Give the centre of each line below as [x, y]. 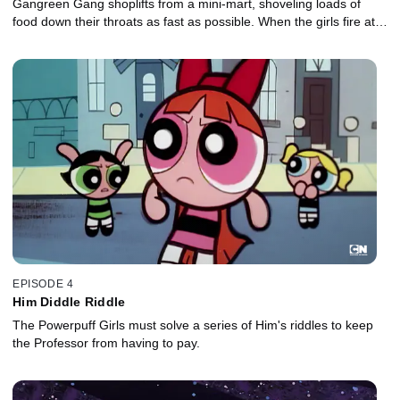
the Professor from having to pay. [106, 342]
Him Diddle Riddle [69, 301]
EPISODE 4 [43, 283]
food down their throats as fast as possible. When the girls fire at [194, 22]
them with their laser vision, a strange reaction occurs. [165, 40]
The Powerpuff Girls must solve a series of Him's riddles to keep [193, 325]
